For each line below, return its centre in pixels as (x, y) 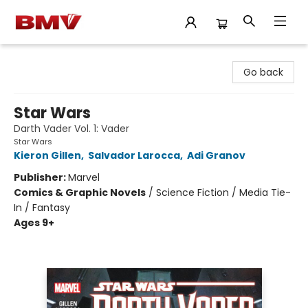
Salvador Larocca (134, 155)
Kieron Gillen (47, 155)
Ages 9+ (34, 223)
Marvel (84, 177)
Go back (263, 72)
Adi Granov (216, 155)
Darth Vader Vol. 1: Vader (71, 129)
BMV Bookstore (45, 57)
